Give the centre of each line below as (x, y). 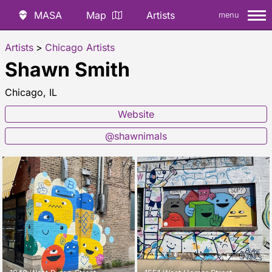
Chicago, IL (31, 92)
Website (136, 114)
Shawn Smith (67, 70)
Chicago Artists (80, 47)
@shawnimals (136, 136)
